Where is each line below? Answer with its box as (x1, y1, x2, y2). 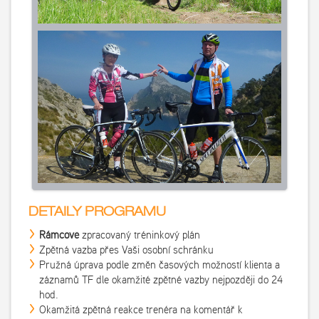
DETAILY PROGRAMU (28, 206, 166, 219)
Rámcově (39, 227, 79, 243)
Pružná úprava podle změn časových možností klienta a (39, 257, 280, 273)
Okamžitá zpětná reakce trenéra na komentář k (39, 302, 243, 318)
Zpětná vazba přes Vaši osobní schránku (39, 242, 214, 258)
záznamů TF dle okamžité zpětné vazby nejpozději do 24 (39, 272, 283, 288)
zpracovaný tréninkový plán (79, 227, 200, 243)
